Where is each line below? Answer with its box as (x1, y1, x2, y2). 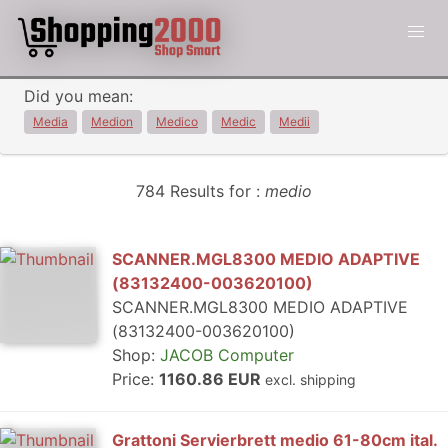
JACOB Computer (160, 345, 294, 365)
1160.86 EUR (159, 369, 265, 389)
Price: (112, 369, 159, 389)
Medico (156, 114, 198, 129)
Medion (91, 114, 133, 129)
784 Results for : (136, 181, 265, 201)
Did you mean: (24, 86, 133, 106)
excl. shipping (265, 371, 356, 388)
